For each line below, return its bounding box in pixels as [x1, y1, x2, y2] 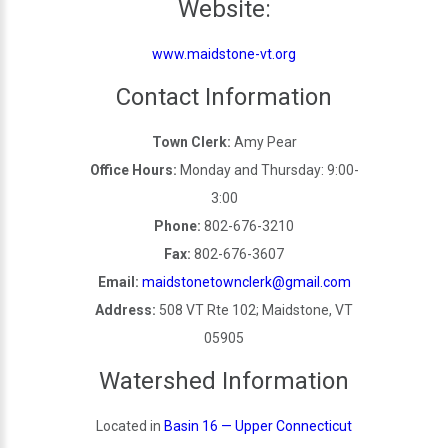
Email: [97, 273, 139, 290]
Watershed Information [99, 366, 349, 395]
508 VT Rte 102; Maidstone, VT [156, 301, 353, 318]
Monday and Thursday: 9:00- [176, 161, 359, 178]
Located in [96, 417, 164, 434]
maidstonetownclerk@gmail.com [141, 273, 351, 290]
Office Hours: [89, 161, 177, 178]
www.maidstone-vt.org [152, 45, 296, 62]
